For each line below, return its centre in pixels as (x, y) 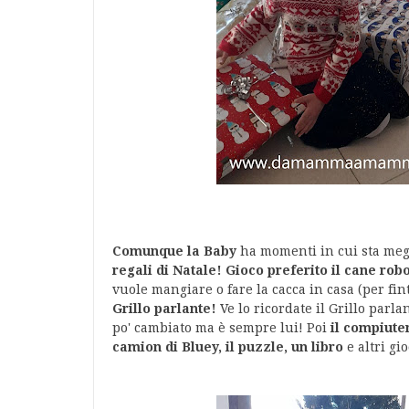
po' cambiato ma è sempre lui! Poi (221, 328)
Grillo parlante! (166, 309)
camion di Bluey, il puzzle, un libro (230, 347)
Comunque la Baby (176, 251)
